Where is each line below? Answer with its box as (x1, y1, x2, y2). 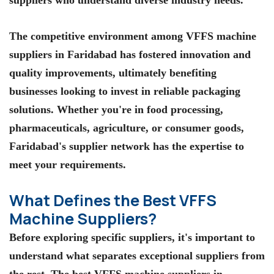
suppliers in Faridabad (9, 48, 117, 61)
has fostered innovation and (117, 48, 251, 61)
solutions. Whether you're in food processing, (9, 103, 223, 116)
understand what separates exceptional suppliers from (9, 249, 265, 262)
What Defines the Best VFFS (9, 189, 217, 211)
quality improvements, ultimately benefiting (9, 66, 217, 79)
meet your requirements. (9, 158, 126, 171)
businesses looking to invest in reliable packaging (9, 84, 240, 97)
